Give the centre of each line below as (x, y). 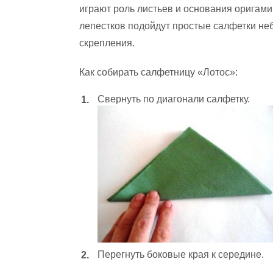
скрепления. (107, 43)
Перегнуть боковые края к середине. (181, 254)
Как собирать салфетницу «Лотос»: (158, 72)
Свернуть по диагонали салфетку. (174, 99)
